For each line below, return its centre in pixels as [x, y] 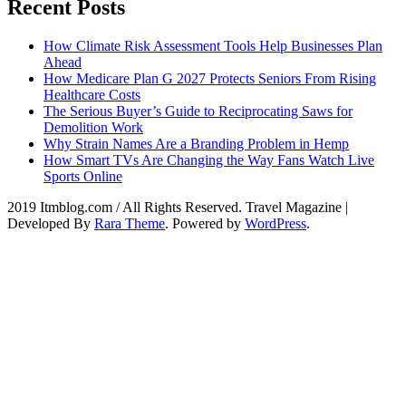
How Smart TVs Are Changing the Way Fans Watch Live [209, 159]
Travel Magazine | [297, 207]
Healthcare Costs [92, 94]
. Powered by [205, 223]
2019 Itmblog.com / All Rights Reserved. [126, 207]
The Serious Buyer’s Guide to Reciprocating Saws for [198, 111]
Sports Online [83, 176]
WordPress [275, 223]
